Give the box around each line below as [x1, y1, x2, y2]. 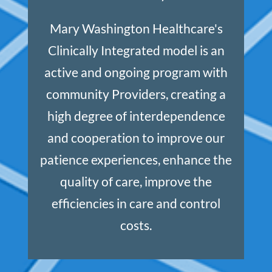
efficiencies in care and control [52, 195, 220, 212]
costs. [120, 217, 152, 234]
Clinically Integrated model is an [47, 42, 225, 59]
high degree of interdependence [47, 108, 225, 124]
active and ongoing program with [44, 64, 228, 81]
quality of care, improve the [60, 174, 212, 190]
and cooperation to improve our [47, 130, 225, 146]
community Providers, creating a [46, 86, 226, 103]
